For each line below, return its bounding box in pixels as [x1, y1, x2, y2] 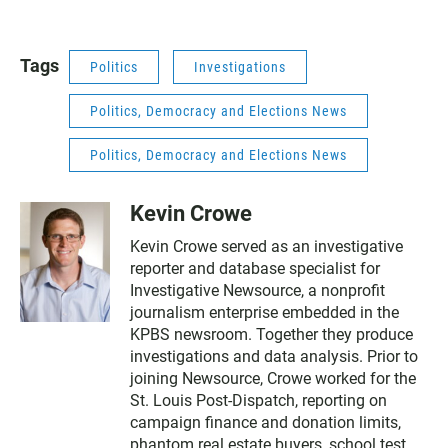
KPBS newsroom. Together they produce [130, 325, 413, 345]
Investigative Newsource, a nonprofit [130, 281, 385, 301]
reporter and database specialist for [130, 259, 380, 279]
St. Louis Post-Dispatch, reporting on [130, 391, 387, 411]
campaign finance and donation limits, [130, 413, 401, 433]
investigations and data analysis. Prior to [130, 347, 418, 367]
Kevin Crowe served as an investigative [130, 237, 403, 257]
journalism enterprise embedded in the [130, 303, 399, 323]
